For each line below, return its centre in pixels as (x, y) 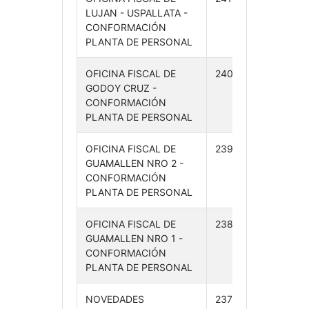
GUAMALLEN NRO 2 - (134, 163)
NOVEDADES (114, 299)
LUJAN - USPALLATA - (136, 13)
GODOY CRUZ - (121, 88)
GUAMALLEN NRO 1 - (134, 238)
